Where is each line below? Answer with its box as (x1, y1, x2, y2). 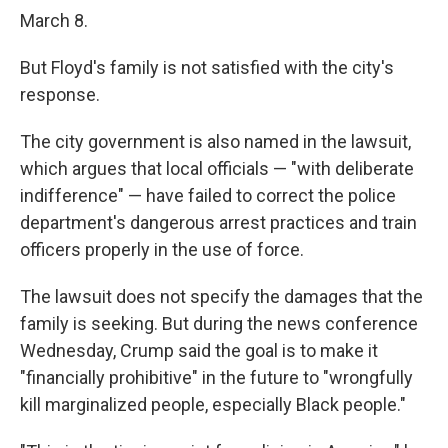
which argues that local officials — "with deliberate (20, 158, 414, 179)
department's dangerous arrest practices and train (20, 212, 417, 233)
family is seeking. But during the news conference (20, 313, 418, 334)
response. (20, 84, 100, 105)
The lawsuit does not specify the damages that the (20, 286, 423, 307)
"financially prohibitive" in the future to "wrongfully (20, 367, 413, 388)
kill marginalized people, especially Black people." (20, 394, 406, 415)
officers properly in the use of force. (20, 239, 304, 260)
